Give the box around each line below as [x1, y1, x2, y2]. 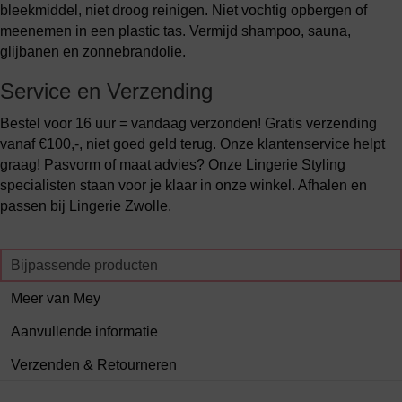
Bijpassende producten [11, 258, 158, 273]
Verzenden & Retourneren [11, 357, 177, 372]
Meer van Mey [11, 291, 100, 306]
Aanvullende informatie [11, 324, 158, 339]
